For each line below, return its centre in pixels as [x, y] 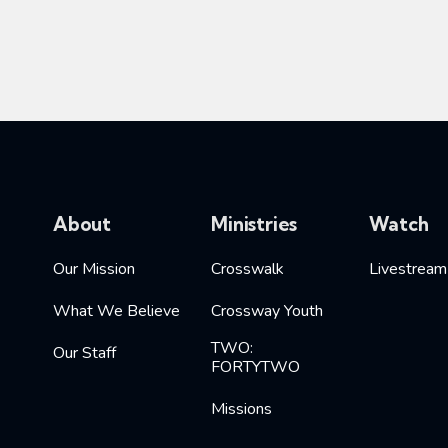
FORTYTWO [256, 366]
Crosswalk [248, 268]
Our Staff [84, 352]
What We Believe [116, 310]
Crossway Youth [267, 310]
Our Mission [93, 268]
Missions [242, 408]
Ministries [254, 223]
